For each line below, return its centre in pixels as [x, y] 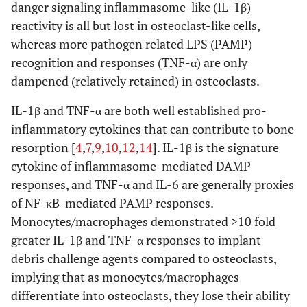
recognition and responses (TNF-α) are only [129, 62]
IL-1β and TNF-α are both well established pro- [139, 110]
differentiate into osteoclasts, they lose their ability [150, 295]
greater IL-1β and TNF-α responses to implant [136, 240]
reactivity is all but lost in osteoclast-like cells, [135, 25]
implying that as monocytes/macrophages [125, 277]
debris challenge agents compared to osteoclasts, [144, 258]
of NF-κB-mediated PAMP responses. [112, 202]
